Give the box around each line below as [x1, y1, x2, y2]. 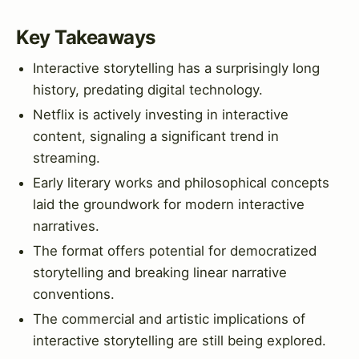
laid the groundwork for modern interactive [33, 196, 305, 213]
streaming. [33, 149, 100, 166]
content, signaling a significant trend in [33, 127, 279, 144]
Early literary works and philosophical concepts [33, 175, 329, 192]
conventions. [33, 286, 115, 303]
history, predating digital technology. [33, 81, 263, 98]
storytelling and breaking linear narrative [33, 264, 287, 281]
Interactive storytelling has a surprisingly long [33, 59, 320, 76]
